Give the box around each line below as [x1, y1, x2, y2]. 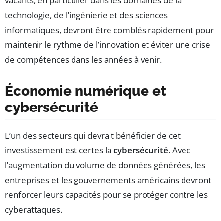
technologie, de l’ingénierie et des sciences [5, 9, 168, 21]
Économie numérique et [5, 82, 166, 99]
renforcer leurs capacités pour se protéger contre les [5, 188, 208, 200]
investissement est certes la [5, 144, 111, 156]
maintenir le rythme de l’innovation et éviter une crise [5, 38, 210, 50]
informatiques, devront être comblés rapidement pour [5, 24, 214, 36]
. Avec [168, 144, 190, 156]
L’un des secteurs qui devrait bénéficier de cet [5, 129, 181, 141]
